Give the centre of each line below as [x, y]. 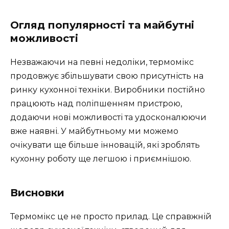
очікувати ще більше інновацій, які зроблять [105, 145]
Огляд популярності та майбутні [102, 25]
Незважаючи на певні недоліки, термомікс [102, 62]
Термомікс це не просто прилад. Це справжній [111, 217]
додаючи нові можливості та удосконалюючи [108, 118]
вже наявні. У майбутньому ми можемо [94, 131]
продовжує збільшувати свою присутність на [107, 76]
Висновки [37, 193]
